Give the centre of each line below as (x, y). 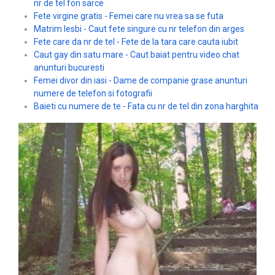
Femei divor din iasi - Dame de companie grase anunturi (141, 80)
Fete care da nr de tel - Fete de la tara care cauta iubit (136, 41)
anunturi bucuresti (69, 67)
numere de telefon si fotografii (93, 93)
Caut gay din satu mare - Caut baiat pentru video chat (137, 54)
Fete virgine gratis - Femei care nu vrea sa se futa (129, 16)
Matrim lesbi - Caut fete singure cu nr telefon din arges (139, 29)
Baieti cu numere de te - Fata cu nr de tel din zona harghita (146, 106)
